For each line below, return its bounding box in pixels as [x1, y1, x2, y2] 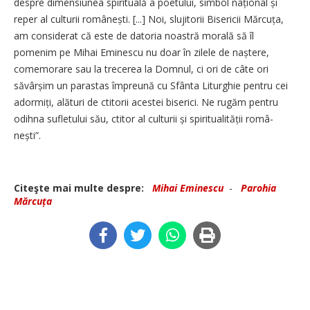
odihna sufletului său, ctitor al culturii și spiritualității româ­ [14, 111, 273, 125]
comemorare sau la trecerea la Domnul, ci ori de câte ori [14, 62, 268, 75]
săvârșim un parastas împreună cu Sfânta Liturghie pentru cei [14, 78, 288, 92]
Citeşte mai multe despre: [14, 181, 149, 194]
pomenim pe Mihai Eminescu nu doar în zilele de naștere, [14, 45, 269, 59]
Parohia [241, 181, 276, 194]
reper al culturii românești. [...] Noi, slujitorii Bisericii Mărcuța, [14, 12, 284, 26]
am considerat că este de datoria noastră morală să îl [14, 28, 254, 42]
